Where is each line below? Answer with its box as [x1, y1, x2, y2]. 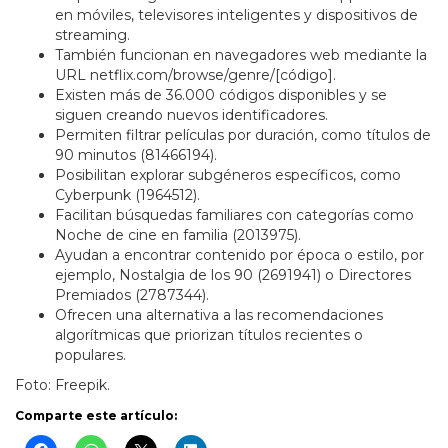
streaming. [55, 26, 130, 45]
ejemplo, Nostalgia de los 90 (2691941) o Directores [55, 266, 411, 285]
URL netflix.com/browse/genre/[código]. [55, 66, 336, 85]
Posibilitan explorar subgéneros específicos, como [55, 166, 401, 185]
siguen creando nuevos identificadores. [55, 106, 328, 125]
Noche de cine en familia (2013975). [55, 226, 301, 245]
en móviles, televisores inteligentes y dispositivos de [55, 6, 418, 25]
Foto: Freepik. [15, 376, 110, 395]
